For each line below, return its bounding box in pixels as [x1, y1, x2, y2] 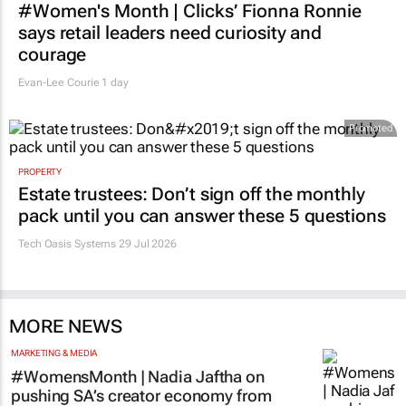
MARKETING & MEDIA [11, 347, 98, 358]
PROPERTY [18, 166, 63, 177]
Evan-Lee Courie [18, 76, 100, 90]
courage [18, 43, 87, 66]
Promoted [348, 122, 392, 135]
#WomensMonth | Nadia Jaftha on [11, 366, 265, 386]
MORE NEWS [9, 314, 122, 337]
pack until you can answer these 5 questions [18, 204, 386, 227]
